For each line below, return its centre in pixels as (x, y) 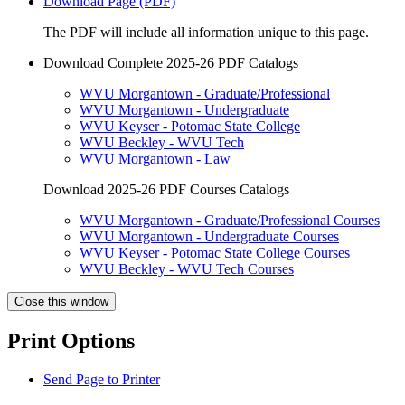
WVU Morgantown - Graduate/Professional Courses (230, 220)
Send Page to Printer (102, 379)
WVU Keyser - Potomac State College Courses (215, 252)
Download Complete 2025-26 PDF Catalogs (171, 62)
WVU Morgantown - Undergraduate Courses (209, 236)
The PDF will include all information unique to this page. (206, 32)
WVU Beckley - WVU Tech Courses (187, 268)
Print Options (71, 340)
